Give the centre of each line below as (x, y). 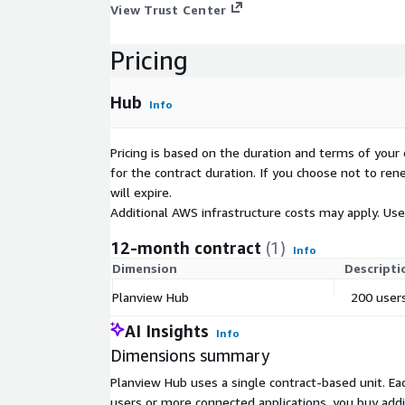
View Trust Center (169, 9)
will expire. (141, 193)
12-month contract (186, 248)
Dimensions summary (190, 356)
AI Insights (167, 331)
